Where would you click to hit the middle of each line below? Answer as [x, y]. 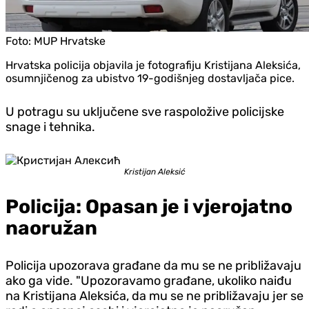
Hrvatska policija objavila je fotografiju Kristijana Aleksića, [153, 65]
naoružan [51, 228]
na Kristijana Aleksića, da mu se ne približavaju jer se [154, 296]
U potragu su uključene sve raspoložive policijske [145, 111]
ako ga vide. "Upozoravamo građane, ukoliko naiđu [149, 280]
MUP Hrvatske [70, 41]
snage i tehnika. [50, 127]
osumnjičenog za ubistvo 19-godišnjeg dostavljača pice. [150, 78]
